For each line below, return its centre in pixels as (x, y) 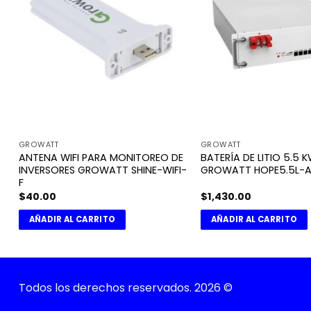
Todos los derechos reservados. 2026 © (126, 287)
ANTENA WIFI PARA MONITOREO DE (101, 158)
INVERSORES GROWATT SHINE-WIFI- (102, 170)
